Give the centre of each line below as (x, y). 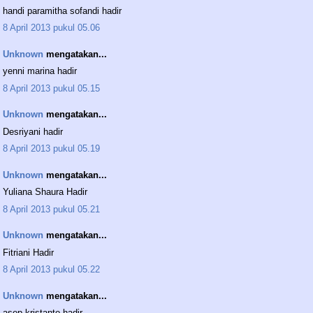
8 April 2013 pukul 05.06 (51, 28)
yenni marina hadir (40, 71)
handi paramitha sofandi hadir (62, 10)
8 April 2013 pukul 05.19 (51, 149)
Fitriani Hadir (28, 252)
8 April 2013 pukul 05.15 (51, 88)
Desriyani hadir (33, 131)
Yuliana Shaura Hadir (45, 192)
